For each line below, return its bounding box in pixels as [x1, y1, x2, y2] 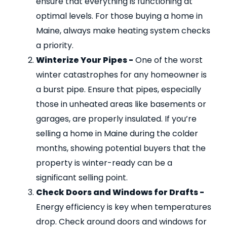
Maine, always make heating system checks [36, 24, 210, 36]
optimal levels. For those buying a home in [36, 10, 203, 22]
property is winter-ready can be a [36, 157, 172, 169]
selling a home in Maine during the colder [36, 127, 198, 139]
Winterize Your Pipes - [36, 54, 133, 66]
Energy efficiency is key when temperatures [36, 201, 211, 213]
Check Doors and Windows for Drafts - [36, 186, 204, 198]
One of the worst [133, 54, 203, 66]
